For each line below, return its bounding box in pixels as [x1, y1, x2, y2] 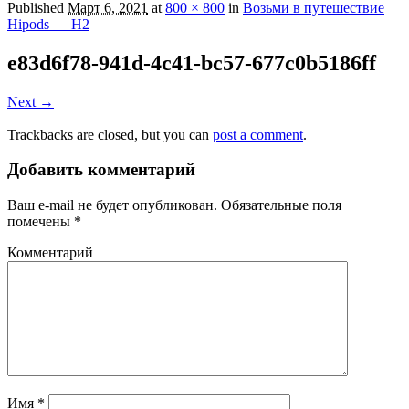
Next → [7, 93, 54, 110]
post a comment [213, 126, 303, 142]
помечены [7, 214, 74, 230]
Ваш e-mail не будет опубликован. [7, 197, 217, 214]
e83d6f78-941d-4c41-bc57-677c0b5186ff [7, 50, 376, 75]
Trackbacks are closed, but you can [7, 126, 213, 142]
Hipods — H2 [7, 16, 89, 32]
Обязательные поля [217, 197, 341, 214]
